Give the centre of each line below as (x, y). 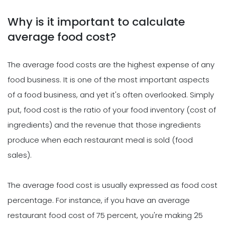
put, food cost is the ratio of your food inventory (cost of (112, 110)
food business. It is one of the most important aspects (108, 80)
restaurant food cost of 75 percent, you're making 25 (105, 215)
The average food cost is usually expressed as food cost (113, 185)
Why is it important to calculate (96, 22)
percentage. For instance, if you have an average (99, 200)
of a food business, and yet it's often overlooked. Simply (111, 95)
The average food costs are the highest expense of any (111, 65)
